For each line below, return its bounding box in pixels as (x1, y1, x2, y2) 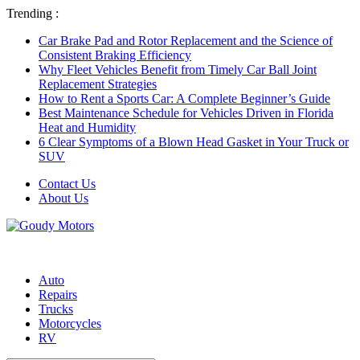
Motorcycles (39, 317, 101, 330)
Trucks (39, 302, 73, 316)
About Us (39, 191, 88, 205)
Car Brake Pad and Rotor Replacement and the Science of (39, 34, 333, 47)
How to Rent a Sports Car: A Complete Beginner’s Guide (39, 92, 330, 105)
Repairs (39, 288, 77, 301)
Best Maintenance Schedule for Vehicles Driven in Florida (39, 106, 333, 120)
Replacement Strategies (39, 77, 157, 91)
